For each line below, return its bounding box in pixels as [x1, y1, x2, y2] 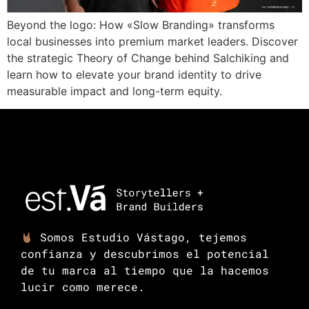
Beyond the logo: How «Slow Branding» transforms [7, 17, 275, 32]
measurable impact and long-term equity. [7, 83, 222, 98]
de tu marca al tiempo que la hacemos [21, 263, 269, 278]
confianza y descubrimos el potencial [21, 246, 269, 261]
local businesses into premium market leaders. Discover [7, 34, 298, 48]
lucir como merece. [21, 279, 145, 295]
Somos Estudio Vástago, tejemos [33, 230, 248, 245]
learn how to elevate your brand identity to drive [7, 67, 261, 81]
